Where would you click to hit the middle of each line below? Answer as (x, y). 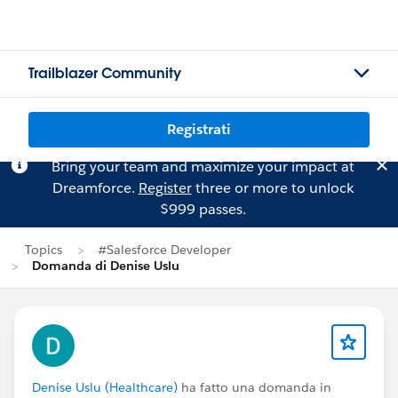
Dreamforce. (95, 188)
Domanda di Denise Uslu (106, 266)
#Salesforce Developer (164, 250)
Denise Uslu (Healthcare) (105, 387)
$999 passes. (203, 209)
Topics (44, 250)
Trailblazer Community (105, 73)
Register (165, 188)
